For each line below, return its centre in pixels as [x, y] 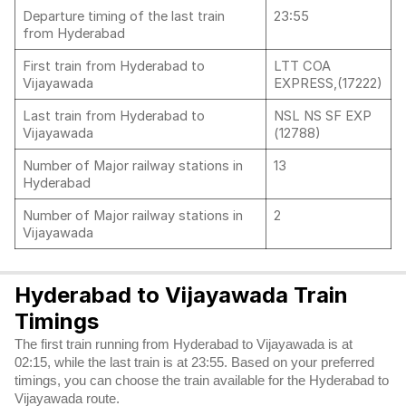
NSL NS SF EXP [323, 116]
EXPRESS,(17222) [328, 83]
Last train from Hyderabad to [114, 116]
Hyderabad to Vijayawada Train [181, 295]
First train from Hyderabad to [114, 66]
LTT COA [302, 66]
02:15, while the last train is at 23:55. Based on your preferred [194, 362]
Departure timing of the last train [124, 16]
